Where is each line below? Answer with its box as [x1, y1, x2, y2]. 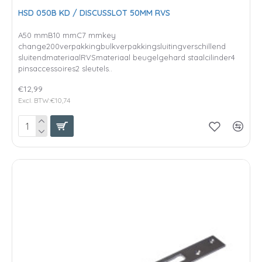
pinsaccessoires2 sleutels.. [18, 63, 112, 73]
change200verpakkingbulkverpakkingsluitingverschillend [18, 41, 226, 51]
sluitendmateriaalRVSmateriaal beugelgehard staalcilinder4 [18, 52, 235, 62]
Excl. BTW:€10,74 [18, 95, 70, 105]
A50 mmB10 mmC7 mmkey [18, 30, 116, 40]
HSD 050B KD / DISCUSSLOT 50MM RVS [18, 7, 170, 18]
